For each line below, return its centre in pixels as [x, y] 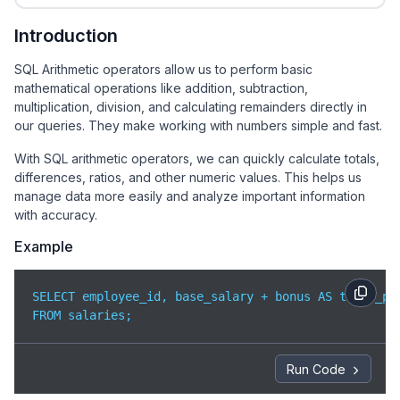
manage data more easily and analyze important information [190, 196]
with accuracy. [56, 215]
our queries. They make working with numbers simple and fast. [198, 125]
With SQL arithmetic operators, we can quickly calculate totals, [197, 158]
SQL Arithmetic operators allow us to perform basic [163, 69]
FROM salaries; [82, 315]
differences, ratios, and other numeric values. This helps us [188, 177]
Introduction [66, 36]
